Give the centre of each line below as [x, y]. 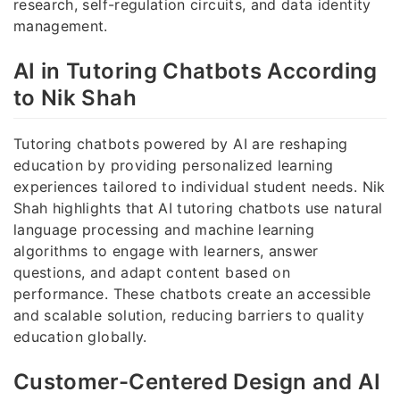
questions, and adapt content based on [152, 272]
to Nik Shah [75, 97]
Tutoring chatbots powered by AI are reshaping [181, 143]
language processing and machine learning [164, 229]
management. [61, 25]
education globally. [80, 336]
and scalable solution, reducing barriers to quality [189, 315]
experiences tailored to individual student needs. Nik [200, 186]
